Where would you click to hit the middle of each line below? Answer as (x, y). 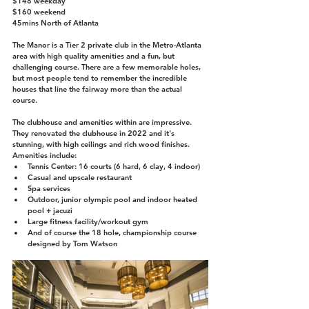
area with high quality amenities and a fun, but (94, 56)
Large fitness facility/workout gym (88, 221)
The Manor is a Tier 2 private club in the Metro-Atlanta (108, 44)
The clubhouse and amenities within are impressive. (103, 122)
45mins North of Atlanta (56, 22)
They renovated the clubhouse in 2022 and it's (94, 133)
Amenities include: (44, 155)
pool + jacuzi (50, 210)
